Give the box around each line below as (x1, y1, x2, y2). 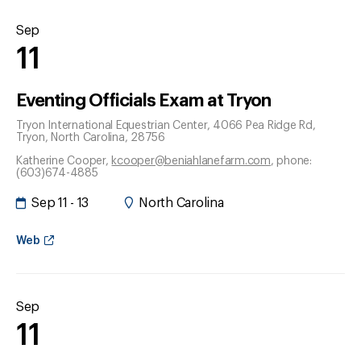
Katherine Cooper (16, 155, 106, 167)
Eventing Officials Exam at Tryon (16, 91, 272, 110)
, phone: (270, 155, 312, 167)
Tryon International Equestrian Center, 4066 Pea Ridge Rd (16, 119, 313, 131)
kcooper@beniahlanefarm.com (111, 155, 271, 167)
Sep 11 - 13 (31, 196, 89, 210)
